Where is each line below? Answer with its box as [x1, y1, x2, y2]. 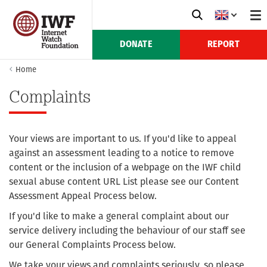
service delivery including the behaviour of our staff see [9, 225, 246, 236]
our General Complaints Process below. [9, 239, 176, 250]
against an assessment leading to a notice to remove [9, 147, 234, 159]
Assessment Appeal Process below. [9, 190, 159, 201]
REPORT [207, 40, 240, 49]
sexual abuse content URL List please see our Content [9, 176, 239, 187]
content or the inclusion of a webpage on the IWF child [9, 162, 241, 173]
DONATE [119, 40, 153, 49]
